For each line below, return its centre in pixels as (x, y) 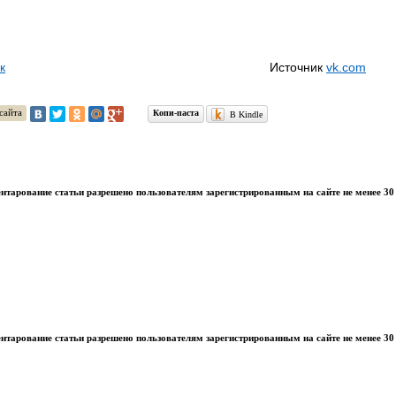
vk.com (346, 68)
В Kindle (246, 114)
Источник (298, 68)
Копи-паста (176, 113)
